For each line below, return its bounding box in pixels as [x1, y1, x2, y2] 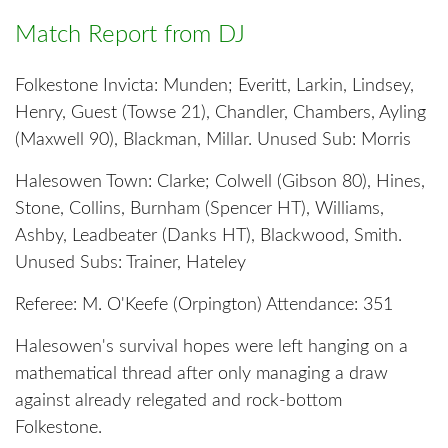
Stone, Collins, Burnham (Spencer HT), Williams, [15, 200, 384, 219]
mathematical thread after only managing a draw [15, 365, 388, 384]
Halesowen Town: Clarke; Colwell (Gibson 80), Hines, [15, 173, 425, 192]
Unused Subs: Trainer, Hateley [15, 254, 246, 273]
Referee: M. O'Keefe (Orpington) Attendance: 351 [15, 296, 393, 315]
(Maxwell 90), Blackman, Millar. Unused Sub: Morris [15, 131, 411, 150]
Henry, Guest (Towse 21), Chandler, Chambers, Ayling [15, 104, 426, 123]
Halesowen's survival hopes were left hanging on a [15, 338, 408, 357]
